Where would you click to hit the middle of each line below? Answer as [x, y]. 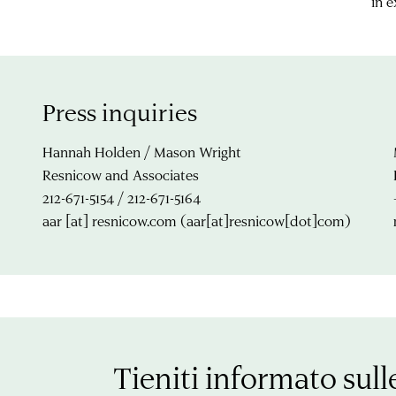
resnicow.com [134, 221]
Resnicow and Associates [121, 175]
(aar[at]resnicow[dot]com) [264, 221]
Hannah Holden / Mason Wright [142, 152]
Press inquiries [120, 112]
